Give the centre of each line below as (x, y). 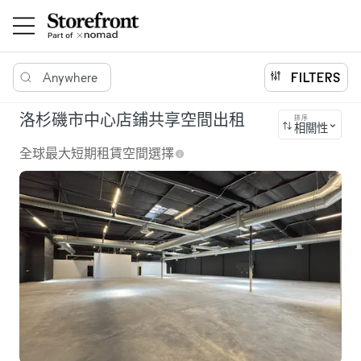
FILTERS (316, 77)
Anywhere (70, 77)
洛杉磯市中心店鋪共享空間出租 (132, 120)
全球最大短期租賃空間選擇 (97, 154)
